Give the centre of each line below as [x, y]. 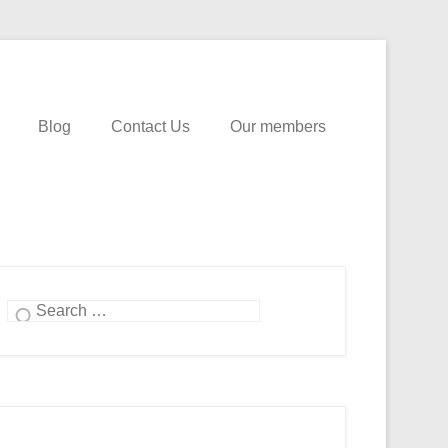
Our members [278, 126]
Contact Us [150, 126]
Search [32, 310]
